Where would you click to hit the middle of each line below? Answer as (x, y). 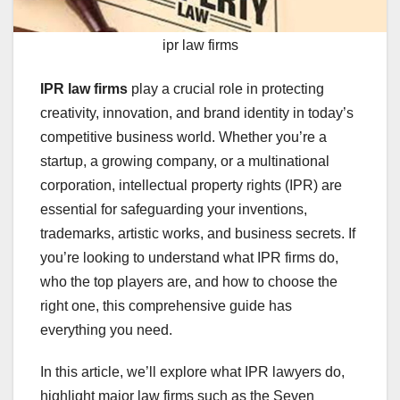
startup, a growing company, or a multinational (185, 162)
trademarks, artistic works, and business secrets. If (198, 234)
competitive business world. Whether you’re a (183, 137)
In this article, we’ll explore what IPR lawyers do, (192, 372)
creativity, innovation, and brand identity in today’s (197, 113)
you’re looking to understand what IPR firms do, (189, 258)
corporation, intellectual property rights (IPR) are (191, 186)
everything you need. (106, 330)
